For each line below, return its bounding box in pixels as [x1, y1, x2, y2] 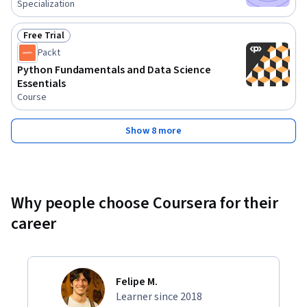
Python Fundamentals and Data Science [17, 62, 212, 78]
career [11, 212, 57, 236]
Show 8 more [125, 124, 182, 138]
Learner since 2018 [116, 289, 202, 305]
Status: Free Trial [23, 35, 102, 51]
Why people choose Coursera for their [11, 191, 278, 216]
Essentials [17, 76, 66, 92]
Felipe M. [116, 274, 158, 290]
